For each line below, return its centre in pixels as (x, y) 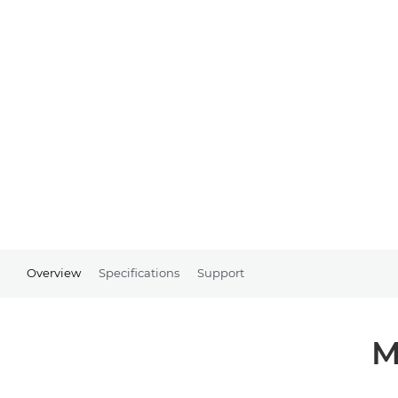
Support (221, 272)
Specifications (139, 272)
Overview (54, 272)
